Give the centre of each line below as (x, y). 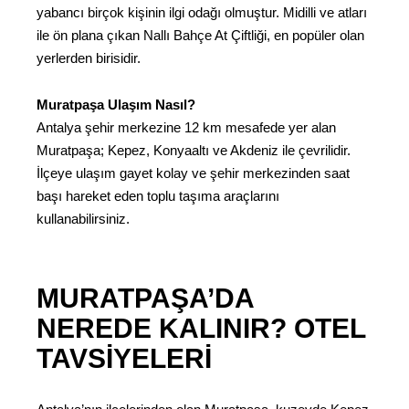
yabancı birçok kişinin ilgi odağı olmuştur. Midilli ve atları (202, 13)
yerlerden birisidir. (89, 58)
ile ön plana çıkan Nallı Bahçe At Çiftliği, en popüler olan (200, 36)
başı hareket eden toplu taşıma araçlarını (158, 195)
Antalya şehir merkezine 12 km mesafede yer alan (186, 127)
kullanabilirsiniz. (83, 218)
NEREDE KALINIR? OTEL (201, 328)
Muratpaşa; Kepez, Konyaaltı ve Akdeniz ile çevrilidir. (194, 150)
